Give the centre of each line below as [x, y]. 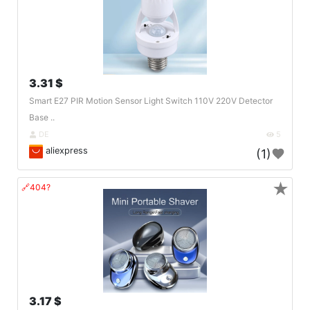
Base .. [42, 118]
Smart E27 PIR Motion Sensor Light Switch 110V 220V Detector [151, 101]
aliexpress [65, 151]
